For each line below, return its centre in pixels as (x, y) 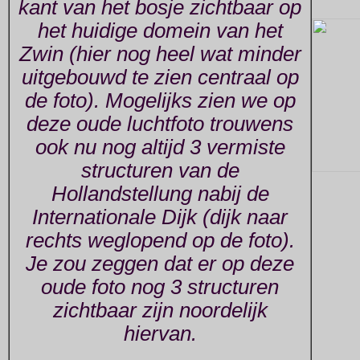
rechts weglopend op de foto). (160, 240)
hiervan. (160, 333)
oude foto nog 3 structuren (160, 286)
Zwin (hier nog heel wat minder (160, 53)
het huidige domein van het (160, 30)
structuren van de (160, 170)
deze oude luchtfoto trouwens (160, 123)
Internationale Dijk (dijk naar (160, 217)
